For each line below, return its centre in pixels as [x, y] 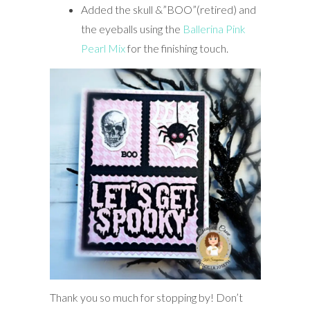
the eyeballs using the [130, 28]
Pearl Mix [103, 48]
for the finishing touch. [176, 48]
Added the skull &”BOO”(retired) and [168, 9]
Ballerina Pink [213, 28]
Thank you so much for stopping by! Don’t [146, 297]
